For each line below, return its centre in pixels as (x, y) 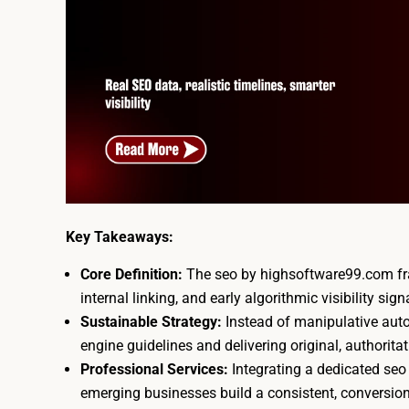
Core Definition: (131, 274)
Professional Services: (154, 369)
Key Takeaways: (120, 236)
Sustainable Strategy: (151, 321)
